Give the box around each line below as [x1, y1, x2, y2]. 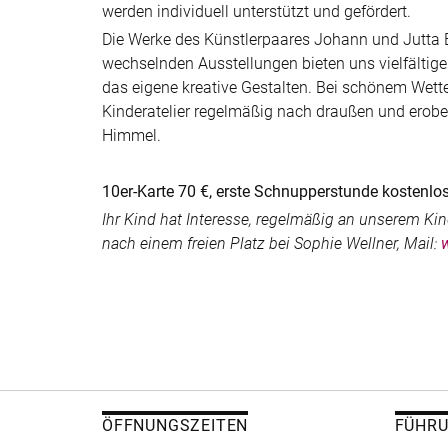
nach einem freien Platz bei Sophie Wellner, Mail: [102, 234, 441, 253]
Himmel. [102, 126, 161, 145]
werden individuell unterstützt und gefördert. [102, 2, 411, 21]
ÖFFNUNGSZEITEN [102, 416, 249, 435]
